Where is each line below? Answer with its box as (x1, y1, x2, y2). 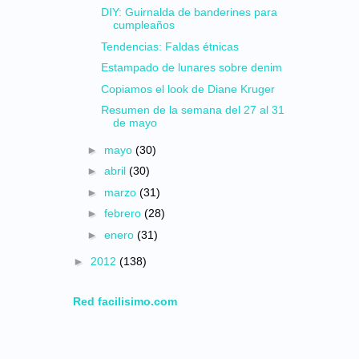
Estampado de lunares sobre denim (100, 61, 282, 74)
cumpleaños (112, 18, 175, 31)
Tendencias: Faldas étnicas (100, 39, 239, 53)
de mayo (112, 116, 157, 129)
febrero (103, 207, 144, 220)
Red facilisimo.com (73, 294, 177, 308)
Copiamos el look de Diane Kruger (100, 82, 275, 95)
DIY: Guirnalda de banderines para (100, 6, 277, 18)
